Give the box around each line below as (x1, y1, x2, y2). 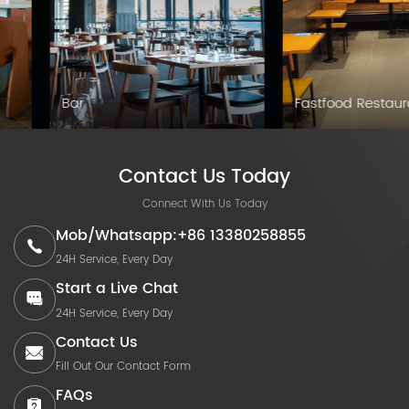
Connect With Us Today (142, 194, 267, 213)
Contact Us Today (119, 161, 290, 193)
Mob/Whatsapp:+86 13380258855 (55, 223, 306, 248)
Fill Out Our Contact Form (55, 357, 191, 375)
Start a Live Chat (55, 277, 178, 301)
